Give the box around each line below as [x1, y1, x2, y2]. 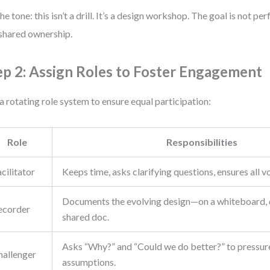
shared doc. [62, 211, 110, 222]
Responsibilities [166, 136, 238, 148]
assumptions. [62, 256, 116, 268]
